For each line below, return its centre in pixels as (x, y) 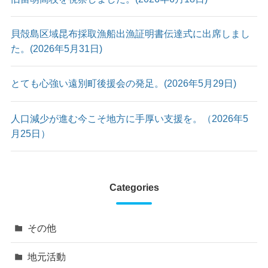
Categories (134, 188)
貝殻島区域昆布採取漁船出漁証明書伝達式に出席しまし (130, 34)
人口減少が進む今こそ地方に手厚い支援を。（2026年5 (129, 118)
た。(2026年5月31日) (56, 49)
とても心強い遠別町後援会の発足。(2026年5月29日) (128, 83)
